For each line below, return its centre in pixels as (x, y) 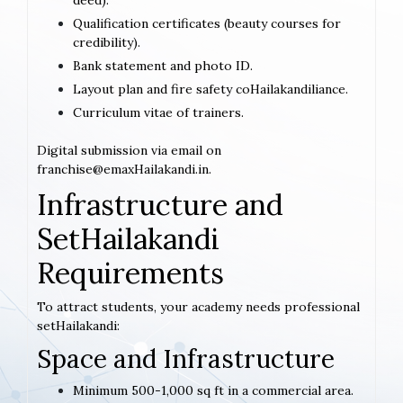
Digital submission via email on (129, 151)
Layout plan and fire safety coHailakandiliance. (210, 90)
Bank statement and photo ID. (163, 66)
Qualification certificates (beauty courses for (207, 24)
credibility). (107, 43)
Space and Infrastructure (186, 359)
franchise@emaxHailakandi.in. (124, 170)
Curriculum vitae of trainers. (158, 113)
